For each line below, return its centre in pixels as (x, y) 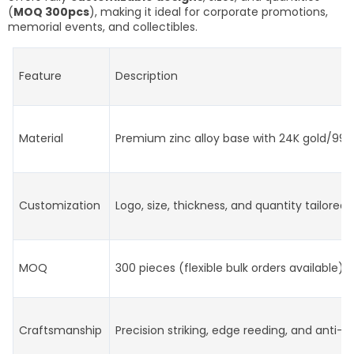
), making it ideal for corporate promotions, (209, 11)
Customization (60, 205)
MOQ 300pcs (51, 11)
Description (147, 75)
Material (41, 138)
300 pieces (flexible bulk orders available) (230, 267)
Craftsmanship (60, 330)
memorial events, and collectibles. (103, 26)
